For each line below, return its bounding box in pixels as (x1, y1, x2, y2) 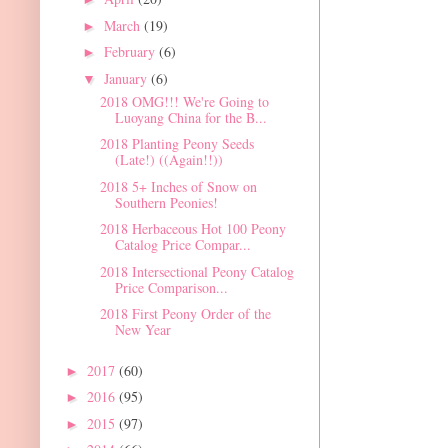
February (103, 42, 159, 62)
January (103, 68, 151, 88)
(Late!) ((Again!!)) (114, 150, 223, 170)
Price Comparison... (114, 277, 228, 297)
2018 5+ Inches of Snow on (99, 176, 257, 196)
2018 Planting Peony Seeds (99, 134, 254, 154)
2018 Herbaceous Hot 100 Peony (99, 219, 286, 239)
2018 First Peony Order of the (99, 304, 271, 324)
